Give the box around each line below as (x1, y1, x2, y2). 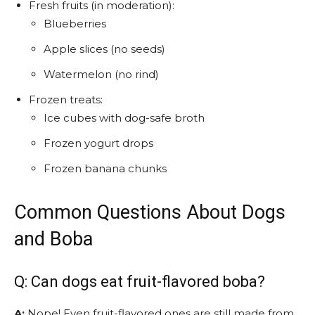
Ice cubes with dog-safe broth (44, 110, 205, 124)
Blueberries (44, 16, 106, 30)
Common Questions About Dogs (14, 200, 285, 224)
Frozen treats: (29, 92, 103, 106)
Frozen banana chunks (44, 161, 167, 175)
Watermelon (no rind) (44, 67, 159, 81)
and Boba (14, 227, 93, 250)
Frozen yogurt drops (44, 136, 153, 150)
